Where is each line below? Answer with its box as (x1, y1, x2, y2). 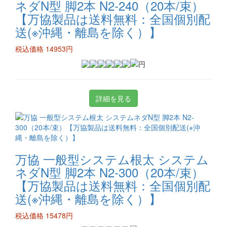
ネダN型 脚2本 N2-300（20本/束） (15, 163, 204, 181)
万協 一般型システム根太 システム (15, 150, 209, 168)
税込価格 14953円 (15, 44, 73, 54)
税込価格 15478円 (15, 210, 73, 220)
